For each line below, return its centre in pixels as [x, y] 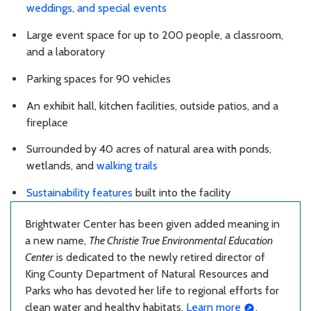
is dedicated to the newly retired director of [159, 258]
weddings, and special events [96, 8]
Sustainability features [79, 193]
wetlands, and [61, 166]
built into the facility [182, 193]
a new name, [57, 241]
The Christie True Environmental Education [181, 241]
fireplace [47, 122]
